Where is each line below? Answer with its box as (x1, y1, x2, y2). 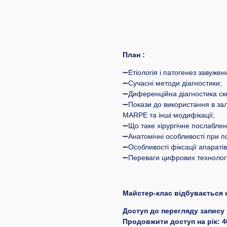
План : (123, 51, 145, 59)
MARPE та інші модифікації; (123, 111, 215, 120)
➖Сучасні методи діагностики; (123, 79, 222, 88)
